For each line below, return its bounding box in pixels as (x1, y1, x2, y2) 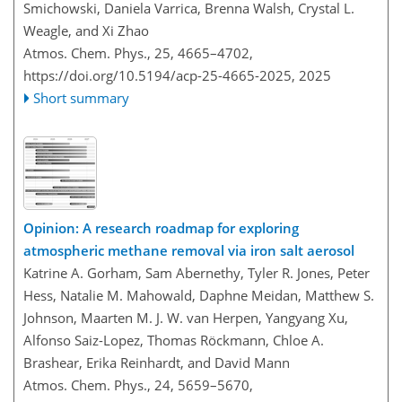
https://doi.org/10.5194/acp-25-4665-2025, (23, 66, 295, 84)
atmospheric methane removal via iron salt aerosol (23, 240, 354, 259)
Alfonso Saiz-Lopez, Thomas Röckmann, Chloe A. (23, 330, 324, 349)
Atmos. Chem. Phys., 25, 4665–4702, (23, 44, 253, 62)
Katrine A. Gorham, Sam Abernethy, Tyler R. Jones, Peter (23, 263, 370, 282)
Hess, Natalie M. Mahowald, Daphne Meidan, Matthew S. (23, 285, 374, 304)
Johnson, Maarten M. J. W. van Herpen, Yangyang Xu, (23, 308, 348, 327)
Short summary (33, 89, 130, 107)
